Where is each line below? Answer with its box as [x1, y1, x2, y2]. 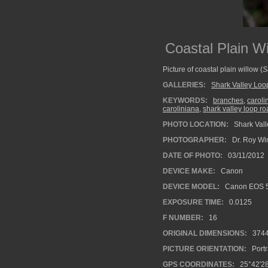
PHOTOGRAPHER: [163, 136, 227, 144]
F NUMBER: [163, 214, 203, 222]
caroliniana [163, 105, 199, 113]
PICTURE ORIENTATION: [163, 245, 246, 253]
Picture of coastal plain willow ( [163, 65, 263, 74]
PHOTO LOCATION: [163, 120, 229, 129]
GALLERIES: [163, 81, 206, 89]
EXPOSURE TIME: [163, 198, 224, 206]
